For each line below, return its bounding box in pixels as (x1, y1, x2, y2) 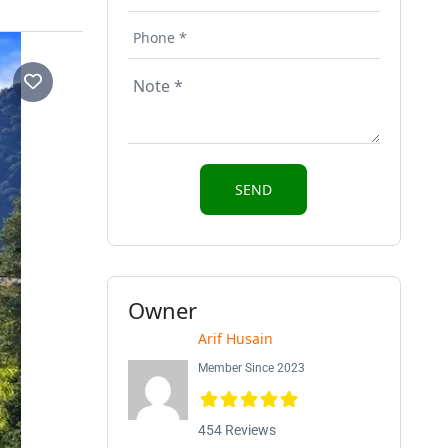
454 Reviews (197, 422, 276, 438)
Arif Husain (197, 329, 273, 348)
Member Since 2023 (197, 361, 305, 375)
